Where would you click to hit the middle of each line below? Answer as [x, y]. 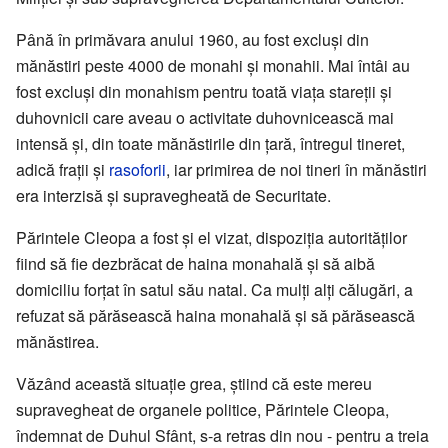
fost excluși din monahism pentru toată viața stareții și [204, 92]
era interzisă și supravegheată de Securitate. [173, 196]
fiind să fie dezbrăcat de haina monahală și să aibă [195, 264]
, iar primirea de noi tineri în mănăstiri [296, 170]
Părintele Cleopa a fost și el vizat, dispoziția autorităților [211, 238]
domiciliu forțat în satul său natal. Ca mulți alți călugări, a [214, 290]
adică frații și [62, 170]
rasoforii [137, 170]
